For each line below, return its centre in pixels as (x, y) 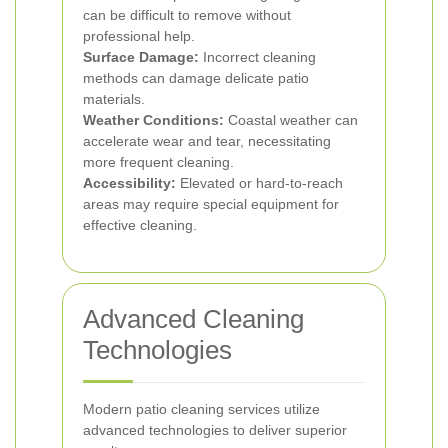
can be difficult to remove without (187, 15)
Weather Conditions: (153, 120)
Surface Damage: (141, 57)
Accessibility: (129, 183)
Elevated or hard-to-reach (259, 183)
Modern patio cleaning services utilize (201, 409)
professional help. (139, 36)
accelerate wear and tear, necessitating (207, 141)
